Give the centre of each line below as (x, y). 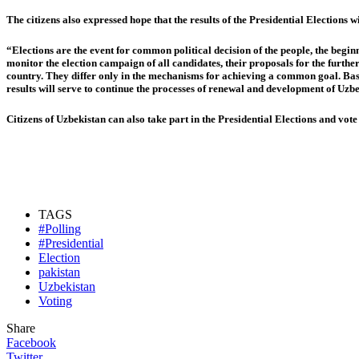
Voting (55, 301)
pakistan (59, 272)
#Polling (60, 229)
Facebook (31, 343)
